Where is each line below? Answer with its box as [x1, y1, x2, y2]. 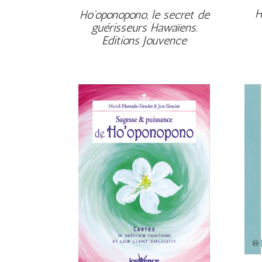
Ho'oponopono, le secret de [79, 8, 209, 22]
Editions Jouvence [102, 33, 187, 48]
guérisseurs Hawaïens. [91, 20, 198, 35]
